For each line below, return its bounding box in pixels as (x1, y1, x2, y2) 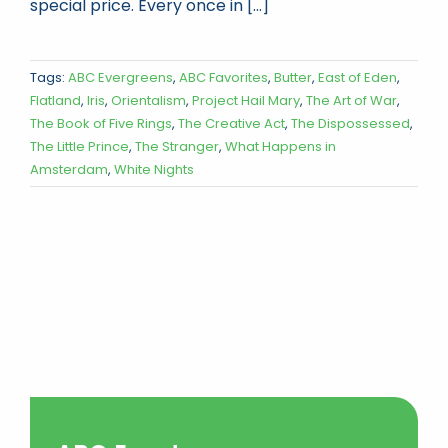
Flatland (30, 90, 81, 110)
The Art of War (306, 90, 397, 110)
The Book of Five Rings (30, 113, 172, 133)
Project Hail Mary (192, 90, 300, 110)
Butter (274, 67, 312, 87)
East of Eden (318, 67, 397, 87)
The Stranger (135, 136, 219, 156)
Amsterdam (30, 159, 108, 179)
